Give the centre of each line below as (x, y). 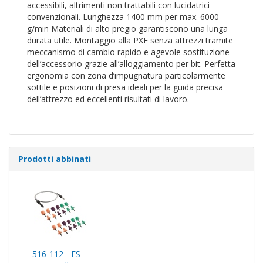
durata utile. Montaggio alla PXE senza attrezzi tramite (130, 40)
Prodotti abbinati (55, 159)
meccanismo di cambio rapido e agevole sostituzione (128, 52)
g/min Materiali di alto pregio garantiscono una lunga (127, 28)
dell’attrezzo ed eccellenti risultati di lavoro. (108, 99)
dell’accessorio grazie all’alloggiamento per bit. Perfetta (131, 64)
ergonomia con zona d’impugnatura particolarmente (126, 75)
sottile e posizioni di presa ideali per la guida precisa (125, 87)
